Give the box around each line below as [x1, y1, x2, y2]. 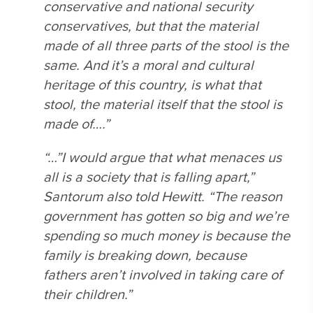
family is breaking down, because [43, 245, 247, 265]
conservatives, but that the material [43, 15, 259, 36]
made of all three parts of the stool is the [43, 35, 289, 55]
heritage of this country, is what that [43, 74, 261, 94]
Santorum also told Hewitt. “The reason [43, 186, 282, 206]
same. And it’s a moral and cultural [43, 54, 254, 75]
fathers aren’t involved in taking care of [43, 264, 282, 284]
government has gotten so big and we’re [43, 205, 289, 226]
